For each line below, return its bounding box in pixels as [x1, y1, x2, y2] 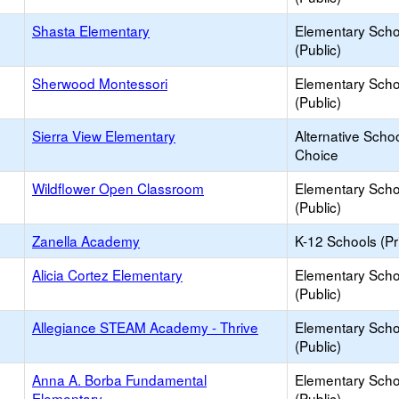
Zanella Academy [32, 231, 140, 250]
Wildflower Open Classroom [32, 178, 204, 198]
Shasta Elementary [32, 20, 150, 40]
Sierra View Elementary [32, 126, 175, 145]
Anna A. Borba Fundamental [32, 370, 207, 389]
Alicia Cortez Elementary [32, 265, 183, 284]
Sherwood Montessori [32, 73, 167, 93]
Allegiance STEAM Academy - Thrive [32, 317, 258, 337]
